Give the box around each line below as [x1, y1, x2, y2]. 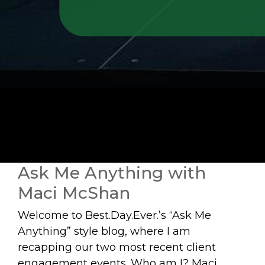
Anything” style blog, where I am [18, 225, 190, 238]
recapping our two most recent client [18, 241, 216, 254]
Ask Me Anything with [18, 163, 206, 183]
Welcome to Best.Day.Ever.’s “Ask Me [18, 209, 211, 222]
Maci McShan [18, 183, 130, 203]
